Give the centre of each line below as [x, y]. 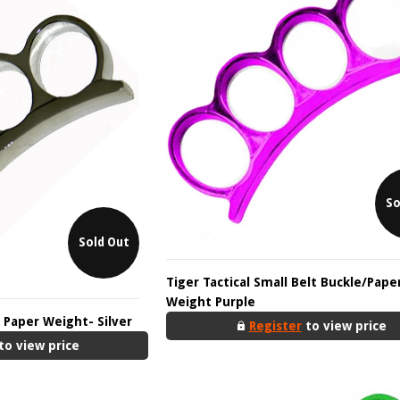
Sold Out [104, 242]
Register [275, 325]
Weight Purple [211, 301]
